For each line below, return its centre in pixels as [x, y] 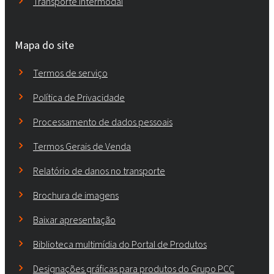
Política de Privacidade [79, 97]
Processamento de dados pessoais [103, 122]
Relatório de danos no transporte [99, 171]
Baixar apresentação [74, 220]
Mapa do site [44, 45]
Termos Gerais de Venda [82, 146]
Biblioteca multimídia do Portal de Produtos [120, 244]
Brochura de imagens [76, 195]
